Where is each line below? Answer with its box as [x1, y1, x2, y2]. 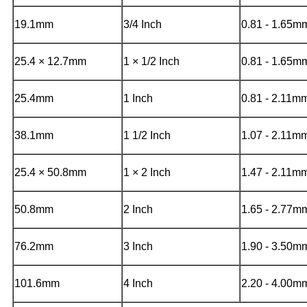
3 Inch [123, 240, 153, 252]
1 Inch [123, 92, 153, 104]
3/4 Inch [123, 18, 162, 30]
